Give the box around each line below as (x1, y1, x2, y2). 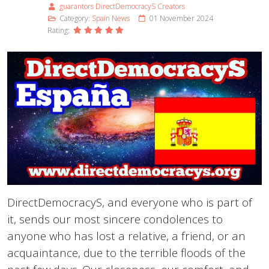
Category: (58, 13, 92, 24)
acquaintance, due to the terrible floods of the (7, 245, 246, 261)
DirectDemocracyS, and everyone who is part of (7, 195, 252, 210)
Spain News (92, 13, 130, 24)
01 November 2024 (150, 13, 213, 24)
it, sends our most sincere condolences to (7, 211, 223, 227)
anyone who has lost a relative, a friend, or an (7, 228, 246, 244)
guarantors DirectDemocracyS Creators (59, 1, 185, 12)
